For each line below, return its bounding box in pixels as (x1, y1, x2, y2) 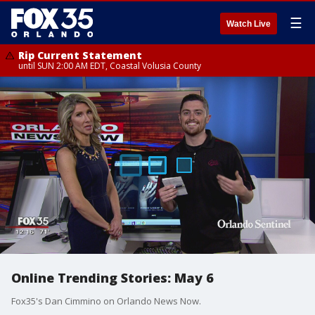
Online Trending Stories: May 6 (11, 269, 214, 286)
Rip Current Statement (18, 49, 142, 62)
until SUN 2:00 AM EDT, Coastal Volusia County (18, 60, 201, 72)
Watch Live (226, 19, 271, 29)
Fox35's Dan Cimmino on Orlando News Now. (11, 295, 201, 307)
